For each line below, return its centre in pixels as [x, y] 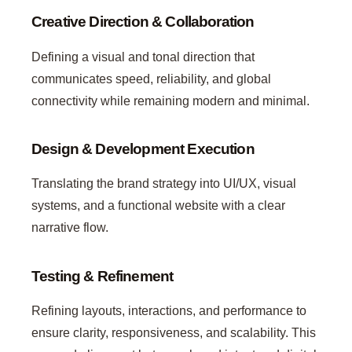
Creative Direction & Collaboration [143, 21]
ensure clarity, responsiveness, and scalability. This [174, 333]
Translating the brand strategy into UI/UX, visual [164, 184]
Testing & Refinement [103, 276]
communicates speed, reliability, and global [151, 79]
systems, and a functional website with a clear [158, 206]
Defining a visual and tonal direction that [143, 57]
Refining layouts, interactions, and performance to [169, 311]
